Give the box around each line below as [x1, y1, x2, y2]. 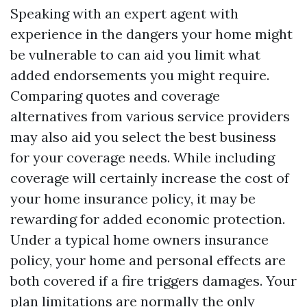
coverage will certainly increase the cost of [10, 169, 289, 186]
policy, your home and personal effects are [10, 251, 286, 269]
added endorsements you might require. [10, 66, 269, 84]
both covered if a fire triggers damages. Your [10, 272, 297, 289]
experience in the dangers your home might [10, 25, 293, 42]
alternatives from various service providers [10, 108, 290, 125]
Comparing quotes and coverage [10, 87, 220, 104]
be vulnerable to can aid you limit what [10, 46, 260, 63]
